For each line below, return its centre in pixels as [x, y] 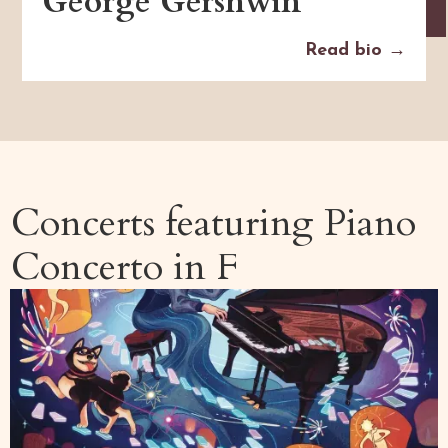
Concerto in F [125, 267]
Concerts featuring [168, 223]
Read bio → [355, 51]
